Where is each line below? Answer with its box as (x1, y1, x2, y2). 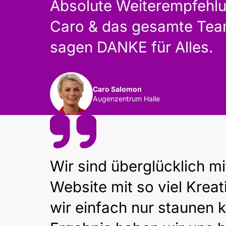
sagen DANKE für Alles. (49, 37, 213, 56)
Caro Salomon (92, 84, 142, 93)
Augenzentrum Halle (92, 94, 160, 103)
